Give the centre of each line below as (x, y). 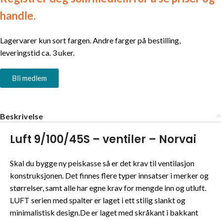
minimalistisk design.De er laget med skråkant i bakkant (104, 212)
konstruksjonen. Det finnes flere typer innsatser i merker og (109, 175)
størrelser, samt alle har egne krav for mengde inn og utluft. (108, 187)
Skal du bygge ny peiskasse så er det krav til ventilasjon (102, 163)
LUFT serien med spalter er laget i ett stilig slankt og (98, 200)
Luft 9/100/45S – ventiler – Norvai (103, 139)
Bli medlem (29, 78)
